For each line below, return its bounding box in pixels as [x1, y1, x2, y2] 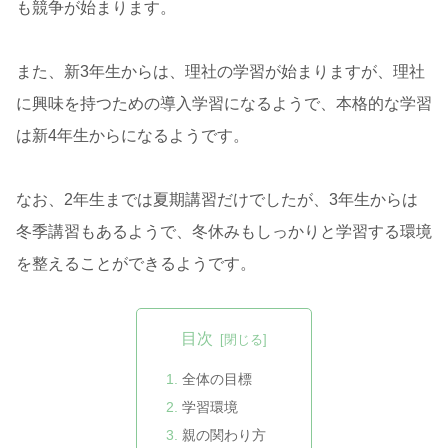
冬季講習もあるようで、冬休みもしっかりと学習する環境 [16, 222, 432, 240]
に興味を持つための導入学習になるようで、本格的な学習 [16, 94, 432, 112]
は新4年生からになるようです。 [16, 126, 249, 144]
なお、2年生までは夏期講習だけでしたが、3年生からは [16, 190, 418, 208]
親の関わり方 [182, 426, 267, 443]
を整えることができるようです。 [16, 254, 256, 272]
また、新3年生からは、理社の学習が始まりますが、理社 [16, 62, 425, 80]
